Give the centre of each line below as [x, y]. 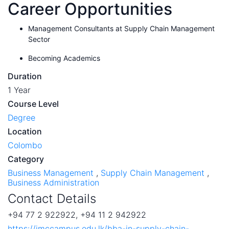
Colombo [25, 145]
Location [25, 131]
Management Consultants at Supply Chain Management [121, 28]
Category [26, 159]
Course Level [33, 104]
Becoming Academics [64, 58]
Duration [25, 76]
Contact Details [52, 198]
